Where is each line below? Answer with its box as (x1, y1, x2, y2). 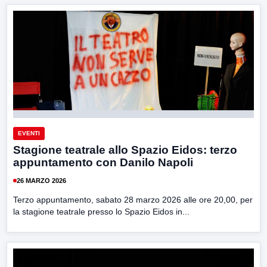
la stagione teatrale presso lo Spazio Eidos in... (13, 207, 190, 217)
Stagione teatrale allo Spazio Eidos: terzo (13, 144, 237, 157)
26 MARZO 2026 (17, 176, 66, 184)
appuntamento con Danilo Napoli (13, 156, 193, 169)
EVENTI (18, 130, 40, 137)
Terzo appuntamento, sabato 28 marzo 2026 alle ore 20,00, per (13, 195, 253, 205)
